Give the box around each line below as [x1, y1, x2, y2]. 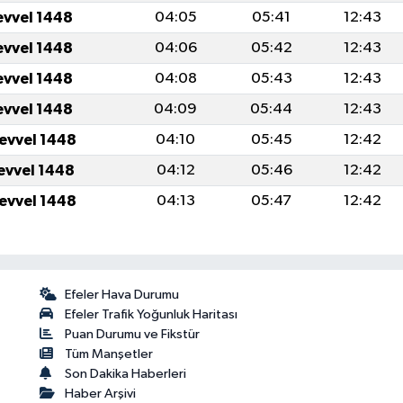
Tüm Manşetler [65, 346, 154, 361]
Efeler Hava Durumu [65, 287, 180, 301]
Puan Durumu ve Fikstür [65, 327, 201, 341]
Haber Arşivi [65, 386, 137, 400]
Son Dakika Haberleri [65, 366, 187, 381]
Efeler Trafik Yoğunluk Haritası [65, 307, 238, 321]
